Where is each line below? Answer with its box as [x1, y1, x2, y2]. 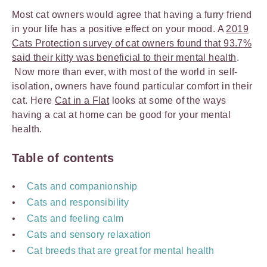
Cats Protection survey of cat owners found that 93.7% [12, 38, 252, 48]
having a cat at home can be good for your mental [12, 110, 231, 120]
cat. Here [12, 95, 55, 105]
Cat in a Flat [55, 95, 110, 105]
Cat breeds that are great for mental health [27, 246, 215, 256]
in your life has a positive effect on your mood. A [12, 24, 226, 34]
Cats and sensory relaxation [27, 229, 151, 240]
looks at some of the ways [109, 95, 226, 105]
